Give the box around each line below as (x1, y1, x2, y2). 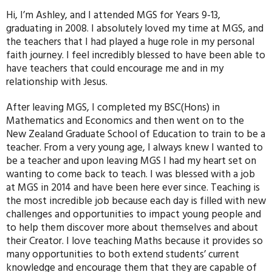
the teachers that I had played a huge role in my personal (6, 33, 254, 50)
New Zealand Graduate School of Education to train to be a (6, 125, 265, 143)
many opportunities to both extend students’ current (6, 245, 239, 263)
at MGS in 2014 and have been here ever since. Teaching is (6, 178, 260, 196)
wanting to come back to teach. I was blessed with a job (6, 165, 255, 183)
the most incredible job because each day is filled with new (6, 192, 266, 209)
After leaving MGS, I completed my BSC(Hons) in (6, 98, 220, 116)
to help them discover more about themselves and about (6, 219, 258, 236)
